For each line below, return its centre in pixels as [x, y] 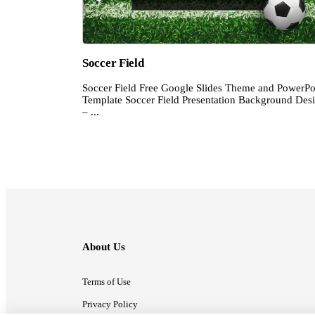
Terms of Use [107, 282]
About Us [104, 247]
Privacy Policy [110, 304]
